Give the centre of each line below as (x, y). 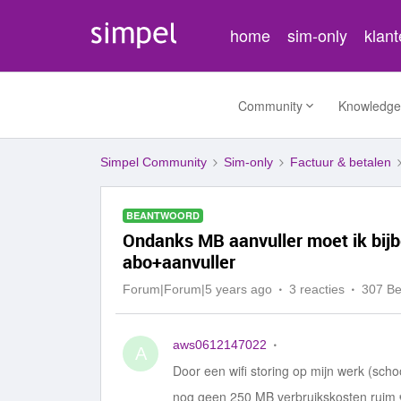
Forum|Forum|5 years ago (197, 289)
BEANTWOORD (163, 215)
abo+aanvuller (179, 262)
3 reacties (317, 289)
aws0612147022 (220, 345)
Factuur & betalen (341, 162)
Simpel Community (154, 162)
